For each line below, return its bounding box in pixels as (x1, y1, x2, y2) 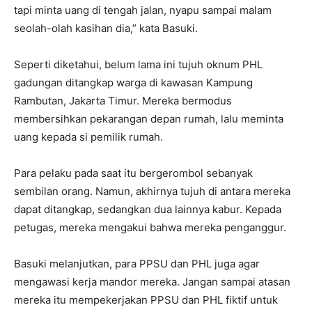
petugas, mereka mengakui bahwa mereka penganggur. (14, 220, 286, 234)
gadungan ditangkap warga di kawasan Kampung (14, 75, 253, 89)
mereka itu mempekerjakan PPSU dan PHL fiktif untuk (14, 292, 278, 306)
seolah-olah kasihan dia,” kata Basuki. (14, 21, 198, 35)
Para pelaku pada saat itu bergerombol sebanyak (14, 166, 253, 180)
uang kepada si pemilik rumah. (14, 130, 163, 143)
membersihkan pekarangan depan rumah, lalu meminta (14, 111, 283, 125)
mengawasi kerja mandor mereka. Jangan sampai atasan (14, 274, 290, 288)
